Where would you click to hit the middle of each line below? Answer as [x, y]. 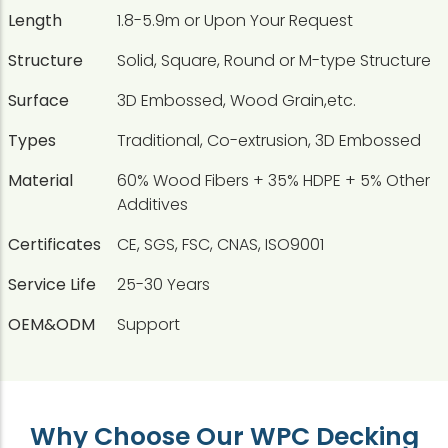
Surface [38, 100]
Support [148, 324]
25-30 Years [163, 284]
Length [35, 20]
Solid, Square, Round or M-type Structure [274, 60]
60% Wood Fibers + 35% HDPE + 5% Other [273, 180]
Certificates [54, 244]
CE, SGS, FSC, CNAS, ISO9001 [220, 244]
